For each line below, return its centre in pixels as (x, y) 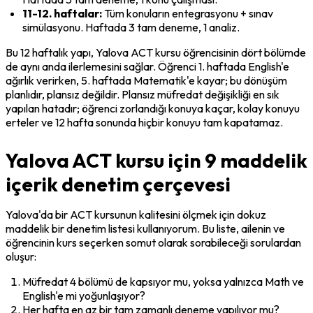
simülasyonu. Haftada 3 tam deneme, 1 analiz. (131, 27)
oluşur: (21, 256)
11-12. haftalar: (62, 13)
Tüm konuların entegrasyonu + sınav (188, 13)
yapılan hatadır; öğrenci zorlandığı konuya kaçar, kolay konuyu (153, 108)
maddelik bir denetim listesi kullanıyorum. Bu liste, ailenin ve (145, 228)
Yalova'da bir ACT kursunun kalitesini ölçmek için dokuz (136, 214)
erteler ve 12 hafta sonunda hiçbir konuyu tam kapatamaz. (144, 122)
